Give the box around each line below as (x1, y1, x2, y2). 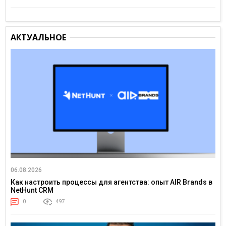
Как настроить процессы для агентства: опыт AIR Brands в (11, 178, 212, 186)
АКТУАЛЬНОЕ (11, 31, 66, 43)
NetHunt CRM (11, 186, 53, 194)
